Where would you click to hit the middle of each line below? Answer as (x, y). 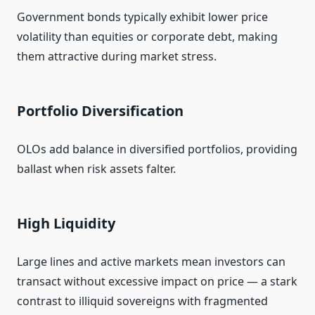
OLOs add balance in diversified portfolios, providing (157, 149)
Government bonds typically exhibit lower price (142, 17)
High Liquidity (66, 224)
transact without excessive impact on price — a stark (157, 282)
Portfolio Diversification (100, 111)
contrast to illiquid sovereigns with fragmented (142, 301)
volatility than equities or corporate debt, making (147, 37)
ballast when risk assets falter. (96, 169)
